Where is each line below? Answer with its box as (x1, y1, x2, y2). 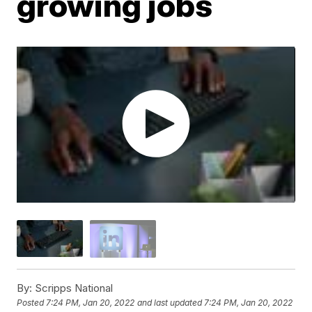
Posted (17, 297, 47, 309)
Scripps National (32, 281, 114, 295)
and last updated (137, 297, 203, 309)
